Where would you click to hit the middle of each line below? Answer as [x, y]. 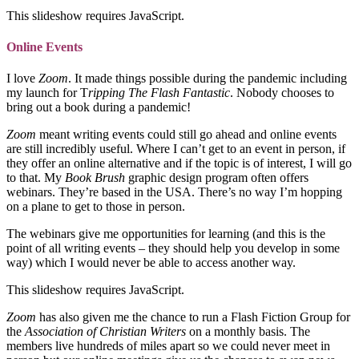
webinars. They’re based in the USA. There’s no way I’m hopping [174, 192]
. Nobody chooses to [282, 93]
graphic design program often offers [217, 178]
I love [22, 79]
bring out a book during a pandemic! [99, 107]
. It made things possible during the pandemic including [208, 79]
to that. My [36, 178]
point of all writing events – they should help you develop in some [173, 248]
